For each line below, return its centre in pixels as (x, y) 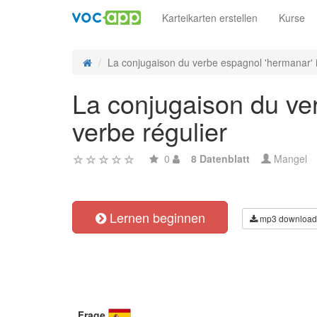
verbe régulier (150, 131)
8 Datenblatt (220, 158)
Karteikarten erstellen (210, 18)
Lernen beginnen (155, 217)
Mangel (289, 158)
